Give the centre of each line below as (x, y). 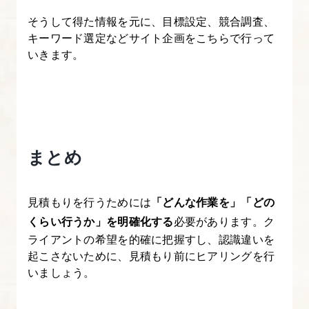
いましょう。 (61, 272)
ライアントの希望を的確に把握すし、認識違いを (151, 239)
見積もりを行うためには (90, 201)
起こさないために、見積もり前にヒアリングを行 (151, 255)
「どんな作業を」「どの (213, 201)
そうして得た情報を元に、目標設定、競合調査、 (151, 21)
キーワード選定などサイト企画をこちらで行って (151, 38)
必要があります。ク (224, 221)
